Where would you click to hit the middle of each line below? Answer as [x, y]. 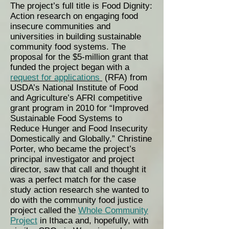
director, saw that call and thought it [78, 169]
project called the [44, 210]
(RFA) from [125, 77]
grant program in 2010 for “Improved [79, 108]
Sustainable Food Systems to [66, 118]
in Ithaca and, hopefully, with [93, 221]
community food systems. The [68, 47]
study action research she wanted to [79, 190]
